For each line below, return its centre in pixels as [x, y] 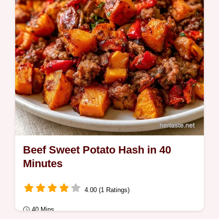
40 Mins [43, 209]
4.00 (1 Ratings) [107, 190]
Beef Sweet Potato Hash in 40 [97, 150]
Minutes [43, 164]
